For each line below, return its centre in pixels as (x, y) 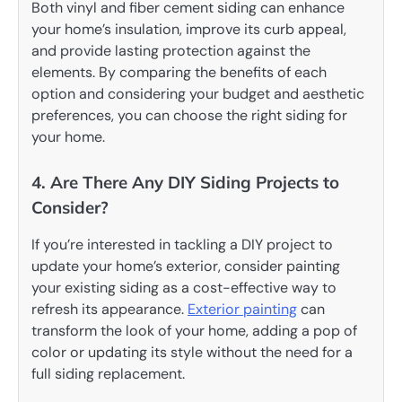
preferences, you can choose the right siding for (189, 115)
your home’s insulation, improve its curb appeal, (189, 29)
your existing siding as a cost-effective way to (184, 287)
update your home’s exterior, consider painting (186, 266)
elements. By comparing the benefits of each (179, 72)
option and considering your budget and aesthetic (198, 93)
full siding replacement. (108, 373)
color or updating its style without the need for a (192, 352)
